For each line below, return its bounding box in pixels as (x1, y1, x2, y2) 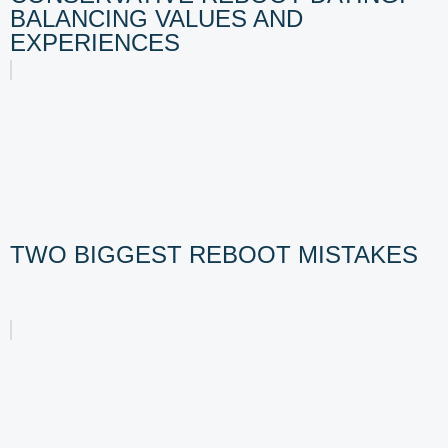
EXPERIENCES (10, 29, 180, 57)
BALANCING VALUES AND (10, 5, 303, 33)
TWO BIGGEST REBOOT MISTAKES (10, 241, 418, 269)
